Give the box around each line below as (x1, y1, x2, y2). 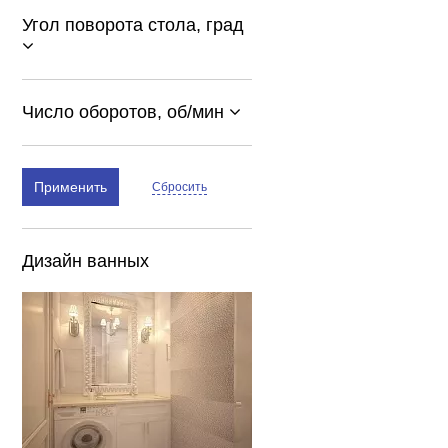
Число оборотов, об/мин (22, 102, 229, 122)
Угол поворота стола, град (22, 15, 244, 35)
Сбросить (152, 179, 208, 194)
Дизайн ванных (22, 251, 149, 271)
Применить (34, 179, 107, 195)
